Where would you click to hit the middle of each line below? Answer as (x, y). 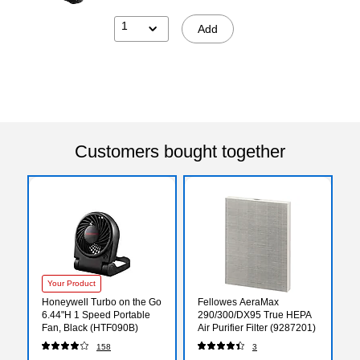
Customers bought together (180, 151)
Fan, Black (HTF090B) (90, 327)
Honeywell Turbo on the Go (102, 302)
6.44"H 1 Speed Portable (96, 315)
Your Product (72, 283)
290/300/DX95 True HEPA (255, 315)
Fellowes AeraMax (238, 302)
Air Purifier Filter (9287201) (257, 327)
